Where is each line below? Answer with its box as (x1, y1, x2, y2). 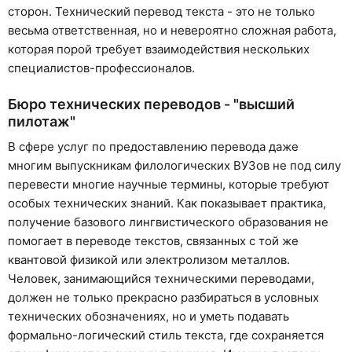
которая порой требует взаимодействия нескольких (8, 42, 310, 57)
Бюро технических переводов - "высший (8, 96, 295, 113)
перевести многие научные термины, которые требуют (8, 177, 329, 192)
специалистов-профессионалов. (8, 60, 195, 75)
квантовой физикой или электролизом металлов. (8, 252, 290, 268)
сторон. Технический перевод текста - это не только (8, 4, 315, 19)
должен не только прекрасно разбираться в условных (8, 290, 319, 306)
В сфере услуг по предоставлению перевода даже (8, 139, 299, 155)
